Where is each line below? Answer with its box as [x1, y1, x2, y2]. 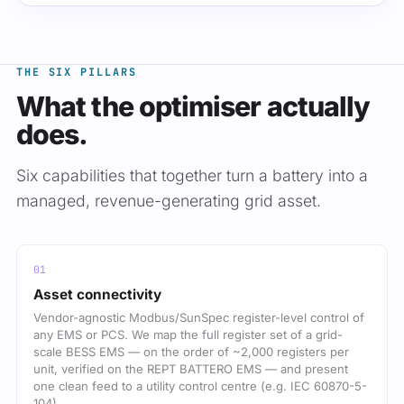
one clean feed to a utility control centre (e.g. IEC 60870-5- [33, 378, 367, 393]
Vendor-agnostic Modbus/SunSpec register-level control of [33, 309, 364, 325]
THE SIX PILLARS [16, 65, 137, 80]
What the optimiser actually [16, 90, 371, 124]
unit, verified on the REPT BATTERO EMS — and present [33, 361, 348, 376]
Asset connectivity [33, 285, 161, 303]
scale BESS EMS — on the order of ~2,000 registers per [33, 344, 349, 359]
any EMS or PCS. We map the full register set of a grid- [33, 326, 343, 342]
